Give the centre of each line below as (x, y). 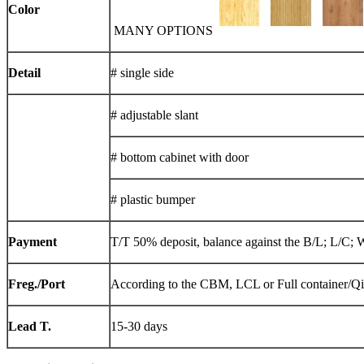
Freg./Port (37, 284)
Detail (24, 73)
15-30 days (139, 327)
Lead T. (30, 327)
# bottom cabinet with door (180, 158)
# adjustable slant (154, 115)
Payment (32, 242)
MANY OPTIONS (162, 31)
